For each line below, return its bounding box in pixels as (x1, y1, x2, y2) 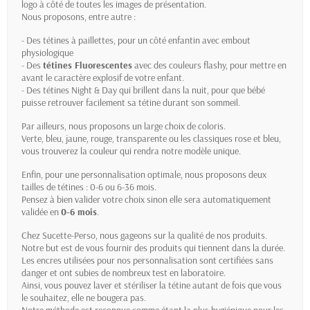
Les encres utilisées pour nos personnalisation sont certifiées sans (21, 254, 273, 267)
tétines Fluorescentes (43, 59, 132, 72)
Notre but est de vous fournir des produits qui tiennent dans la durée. (21, 241, 285, 255)
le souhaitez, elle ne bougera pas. (21, 291, 146, 304)
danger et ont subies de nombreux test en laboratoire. (21, 266, 226, 280)
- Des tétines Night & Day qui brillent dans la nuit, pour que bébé (21, 84, 265, 97)
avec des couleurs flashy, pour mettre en (132, 59, 286, 72)
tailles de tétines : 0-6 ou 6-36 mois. (21, 181, 156, 194)
